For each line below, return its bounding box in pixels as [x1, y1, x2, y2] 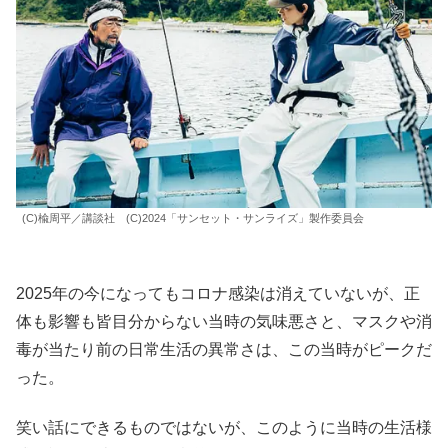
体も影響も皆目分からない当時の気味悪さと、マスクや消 [16, 313, 432, 331]
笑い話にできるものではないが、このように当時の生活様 [16, 419, 432, 437]
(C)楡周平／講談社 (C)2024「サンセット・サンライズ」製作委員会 [22, 212, 364, 225]
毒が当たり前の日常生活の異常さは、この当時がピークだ [16, 341, 432, 359]
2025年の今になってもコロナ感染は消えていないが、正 [16, 285, 420, 303]
